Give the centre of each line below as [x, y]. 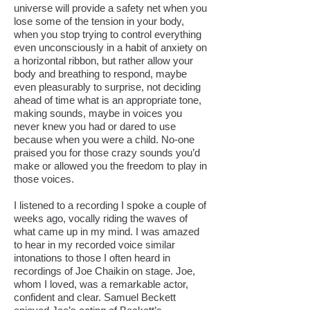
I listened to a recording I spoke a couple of [110, 205]
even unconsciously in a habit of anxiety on [110, 47]
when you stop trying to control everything [108, 34]
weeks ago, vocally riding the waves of [101, 218]
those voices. [44, 179]
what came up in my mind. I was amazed [107, 231]
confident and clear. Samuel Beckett [95, 297]
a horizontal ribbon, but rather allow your [103, 61]
